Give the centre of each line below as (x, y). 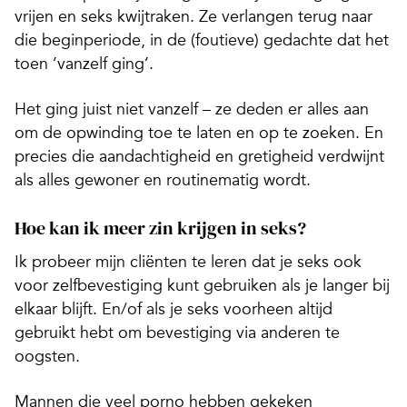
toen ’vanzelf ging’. (84, 63)
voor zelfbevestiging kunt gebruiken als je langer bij (202, 285)
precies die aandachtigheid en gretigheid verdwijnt (199, 156)
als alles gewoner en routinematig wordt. (163, 179)
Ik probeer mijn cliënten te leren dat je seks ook (188, 261)
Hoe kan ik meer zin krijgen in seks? (160, 228)
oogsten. (47, 356)
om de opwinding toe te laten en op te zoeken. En (199, 132)
